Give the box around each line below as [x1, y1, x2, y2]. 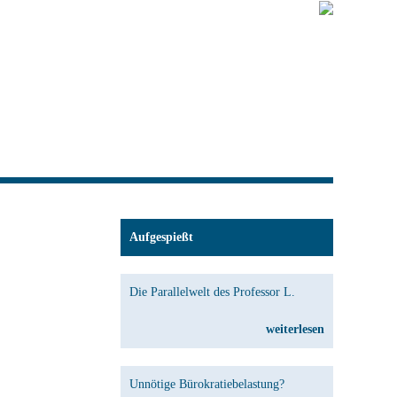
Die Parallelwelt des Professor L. [129, 285, 295, 299]
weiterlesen [266, 323, 324, 336]
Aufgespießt [129, 230, 193, 244]
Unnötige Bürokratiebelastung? [129, 378, 284, 391]
